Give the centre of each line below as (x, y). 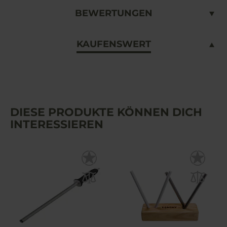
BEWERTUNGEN (113, 13)
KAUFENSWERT (113, 44)
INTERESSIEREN (57, 125)
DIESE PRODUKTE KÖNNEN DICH (106, 112)
